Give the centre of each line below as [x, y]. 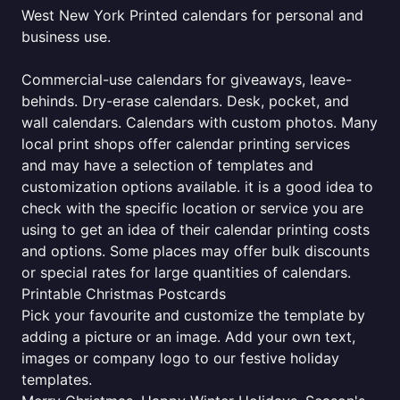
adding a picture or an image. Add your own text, [188, 337]
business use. [66, 37]
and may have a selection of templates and [167, 165]
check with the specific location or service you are [192, 208]
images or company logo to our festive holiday [180, 358]
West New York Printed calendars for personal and [192, 15]
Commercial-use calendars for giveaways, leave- [187, 79]
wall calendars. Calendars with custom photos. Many [200, 122]
